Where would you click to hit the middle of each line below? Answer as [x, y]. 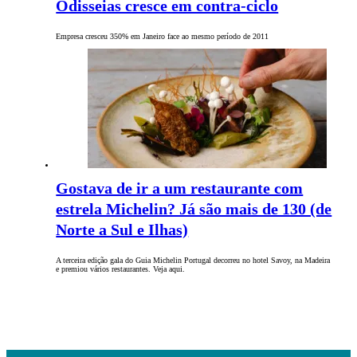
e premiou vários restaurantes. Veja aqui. [121, 269]
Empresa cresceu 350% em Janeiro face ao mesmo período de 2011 [163, 37]
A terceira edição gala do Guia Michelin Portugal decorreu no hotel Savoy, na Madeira [193, 261]
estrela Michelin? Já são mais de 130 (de [194, 209]
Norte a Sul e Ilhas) [122, 230]
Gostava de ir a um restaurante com [180, 188]
